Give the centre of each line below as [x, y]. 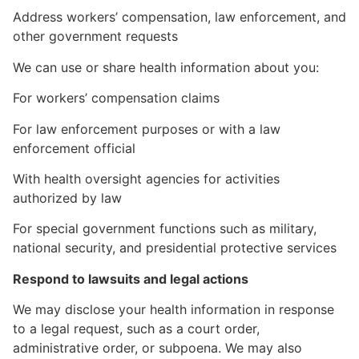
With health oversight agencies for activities [146, 178]
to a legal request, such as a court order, [136, 329]
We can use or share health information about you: [166, 67]
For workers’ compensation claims [116, 98]
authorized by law [67, 198]
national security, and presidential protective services [175, 248]
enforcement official [74, 148]
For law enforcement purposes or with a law [147, 129]
